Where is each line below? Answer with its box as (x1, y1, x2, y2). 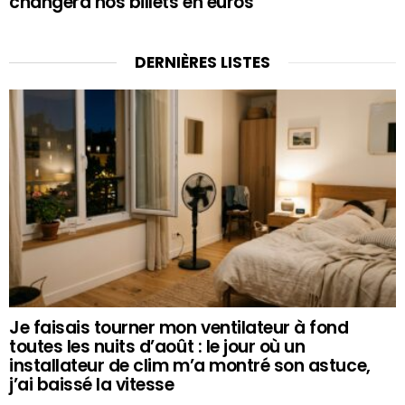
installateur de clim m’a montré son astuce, (9, 353, 371, 379)
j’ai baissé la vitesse (9, 372, 174, 398)
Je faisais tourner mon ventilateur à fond (9, 316, 349, 341)
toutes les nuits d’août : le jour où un (9, 334, 306, 360)
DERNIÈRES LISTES (135, 52, 270, 74)
